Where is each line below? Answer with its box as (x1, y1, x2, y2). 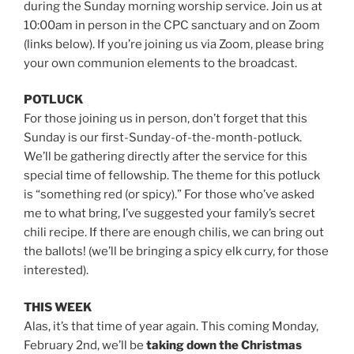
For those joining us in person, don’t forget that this (24, 111, 307, 126)
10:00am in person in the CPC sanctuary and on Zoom (24, 17, 320, 32)
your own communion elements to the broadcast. (24, 55, 297, 70)
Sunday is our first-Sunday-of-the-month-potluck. (24, 130, 302, 145)
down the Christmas (186, 337, 302, 352)
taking (146, 337, 184, 352)
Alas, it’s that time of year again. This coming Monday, (24, 318, 318, 333)
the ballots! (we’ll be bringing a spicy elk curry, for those (24, 244, 329, 259)
